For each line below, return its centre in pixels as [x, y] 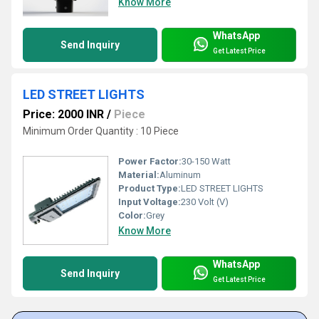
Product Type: [150, 189]
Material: [139, 175]
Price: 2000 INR [63, 115]
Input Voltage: [150, 202]
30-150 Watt [206, 162]
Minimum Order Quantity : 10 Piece [101, 131]
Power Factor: [150, 162]
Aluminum [180, 175]
